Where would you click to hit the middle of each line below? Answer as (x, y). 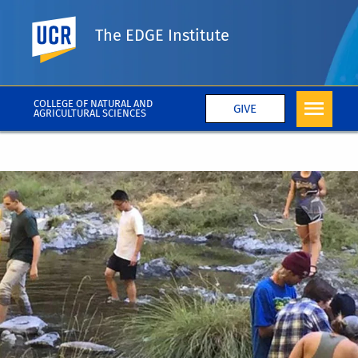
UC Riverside (132, 25)
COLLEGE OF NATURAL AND (93, 103)
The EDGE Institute (163, 35)
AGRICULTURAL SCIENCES (90, 113)
